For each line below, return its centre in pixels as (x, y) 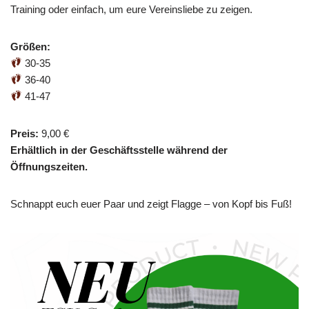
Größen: (30, 46)
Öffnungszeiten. (49, 166)
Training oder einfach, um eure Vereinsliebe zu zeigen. (131, 9)
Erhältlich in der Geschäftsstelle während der (119, 150)
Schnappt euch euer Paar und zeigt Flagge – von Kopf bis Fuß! (151, 203)
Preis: (24, 133)
